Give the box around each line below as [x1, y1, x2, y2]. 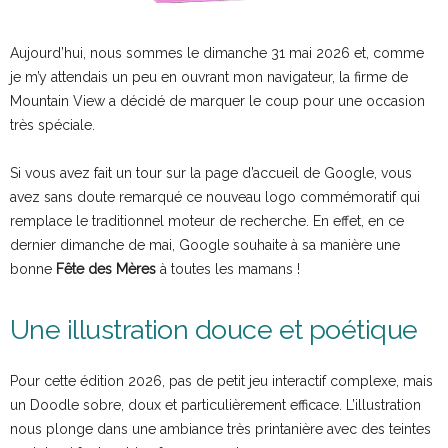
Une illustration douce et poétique [10, 314, 418, 346]
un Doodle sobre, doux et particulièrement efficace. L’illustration [10, 397, 421, 414]
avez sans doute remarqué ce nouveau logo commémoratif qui [10, 189, 420, 206]
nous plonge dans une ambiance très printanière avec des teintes [10, 421, 431, 438]
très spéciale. [10, 117, 95, 134]
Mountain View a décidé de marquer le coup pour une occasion [10, 93, 425, 110]
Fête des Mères [56, 261, 156, 278]
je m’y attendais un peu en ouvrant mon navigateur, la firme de [10, 69, 408, 86]
